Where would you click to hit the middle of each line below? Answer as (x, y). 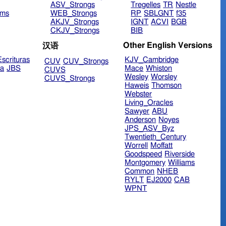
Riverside (180, 154)
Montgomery (145, 163)
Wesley (137, 77)
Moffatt (162, 146)
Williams (182, 163)
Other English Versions (167, 45)
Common (140, 172)
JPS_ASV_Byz (150, 129)
